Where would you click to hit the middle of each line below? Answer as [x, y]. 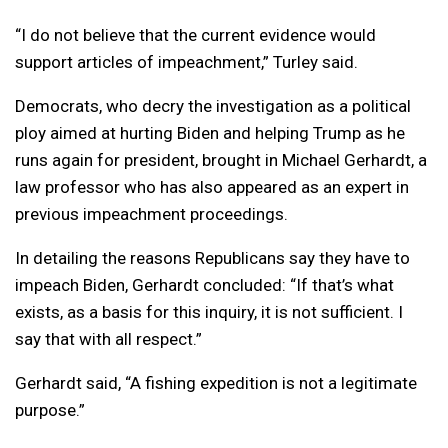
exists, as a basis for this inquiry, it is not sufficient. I [209, 311]
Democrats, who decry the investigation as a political [213, 105]
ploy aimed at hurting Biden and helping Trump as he [210, 132]
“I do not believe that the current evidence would [195, 34]
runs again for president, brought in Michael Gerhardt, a [221, 159]
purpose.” [50, 409]
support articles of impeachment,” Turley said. [186, 61]
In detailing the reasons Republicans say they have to [212, 257]
